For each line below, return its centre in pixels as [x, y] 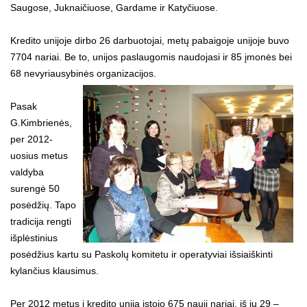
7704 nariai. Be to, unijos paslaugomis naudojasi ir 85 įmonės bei [151, 57]
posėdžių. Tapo [43, 205]
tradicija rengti [41, 221]
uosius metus [39, 155]
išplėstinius [34, 237]
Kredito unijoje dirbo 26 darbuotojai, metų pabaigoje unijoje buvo [150, 40]
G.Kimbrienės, [41, 122]
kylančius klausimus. [54, 270]
